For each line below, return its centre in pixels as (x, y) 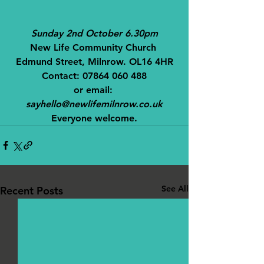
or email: (94, 90)
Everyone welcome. (94, 118)
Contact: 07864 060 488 (94, 75)
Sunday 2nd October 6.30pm (94, 33)
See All (175, 188)
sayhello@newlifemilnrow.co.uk (94, 104)
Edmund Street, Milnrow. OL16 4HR (94, 61)
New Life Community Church (94, 47)
